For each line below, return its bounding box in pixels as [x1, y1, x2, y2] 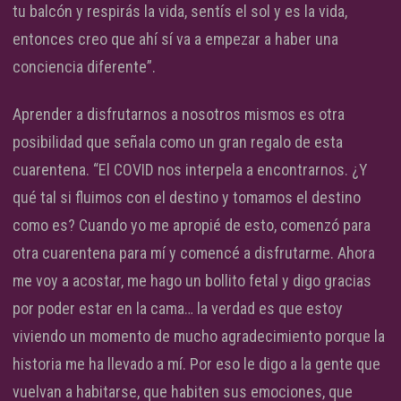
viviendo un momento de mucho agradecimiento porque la [13, 326, 385, 346]
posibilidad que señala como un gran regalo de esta [13, 132, 343, 151]
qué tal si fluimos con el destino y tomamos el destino [13, 187, 361, 207]
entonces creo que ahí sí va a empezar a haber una [13, 29, 338, 48]
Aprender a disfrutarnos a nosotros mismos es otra [13, 104, 345, 124]
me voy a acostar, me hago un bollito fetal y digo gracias [13, 270, 371, 290]
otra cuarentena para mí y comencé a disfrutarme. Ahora [13, 243, 375, 262]
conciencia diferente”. [13, 56, 156, 76]
